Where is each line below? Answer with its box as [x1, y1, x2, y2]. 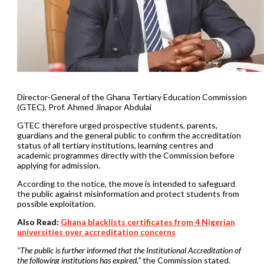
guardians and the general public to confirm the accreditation [16, 130, 241, 140]
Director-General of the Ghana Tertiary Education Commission [16, 91, 247, 102]
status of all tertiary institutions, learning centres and [16, 140, 213, 150]
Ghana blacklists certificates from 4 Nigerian [60, 216, 235, 227]
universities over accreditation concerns [16, 226, 176, 237]
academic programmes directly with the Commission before [16, 150, 235, 160]
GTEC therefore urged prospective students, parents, [16, 120, 217, 130]
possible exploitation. [16, 198, 95, 209]
